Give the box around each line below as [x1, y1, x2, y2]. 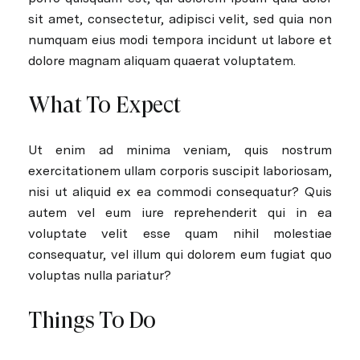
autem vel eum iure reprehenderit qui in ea [28, 204, 332, 220]
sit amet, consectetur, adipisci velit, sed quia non [28, 10, 332, 27]
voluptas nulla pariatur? [28, 267, 171, 283]
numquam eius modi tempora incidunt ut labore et [28, 31, 332, 47]
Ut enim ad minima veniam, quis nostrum [28, 141, 332, 157]
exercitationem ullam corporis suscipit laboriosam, [28, 162, 332, 178]
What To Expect [28, 92, 181, 119]
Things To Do [28, 306, 156, 333]
